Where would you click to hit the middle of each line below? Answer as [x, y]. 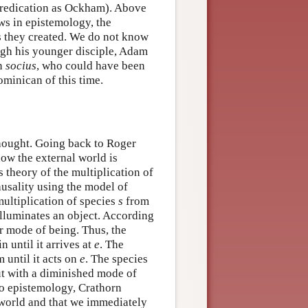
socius [21, 66]
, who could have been [91, 66]
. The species [117, 258]
